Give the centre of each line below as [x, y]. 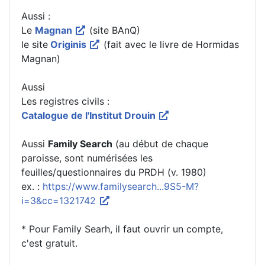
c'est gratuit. [49, 243]
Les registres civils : [65, 101]
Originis [68, 44]
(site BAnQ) [113, 30]
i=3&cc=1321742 [60, 200]
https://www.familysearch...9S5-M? [121, 186]
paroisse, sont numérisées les [87, 158]
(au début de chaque [160, 143]
